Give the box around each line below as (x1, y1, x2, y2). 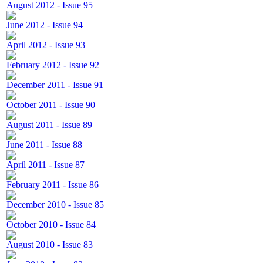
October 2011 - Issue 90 (6, 100, 95, 110)
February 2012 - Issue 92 (6, 60, 99, 70)
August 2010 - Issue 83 (6, 240, 93, 249)
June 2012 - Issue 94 (6, 20, 83, 30)
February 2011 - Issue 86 (6, 180, 99, 190)
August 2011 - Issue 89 (6, 120, 92, 130)
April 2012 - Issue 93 (6, 40, 85, 50)
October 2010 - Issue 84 (6, 220, 96, 230)
